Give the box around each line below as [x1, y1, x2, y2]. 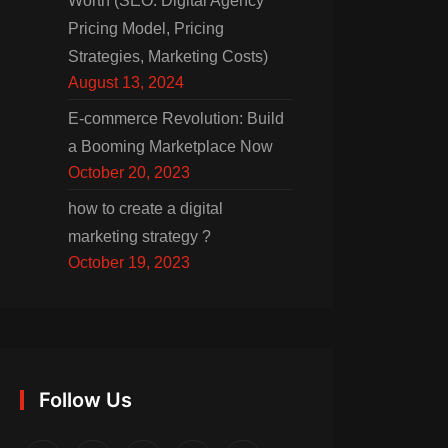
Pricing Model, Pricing [68, 20, 224, 37]
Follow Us [39, 388, 132, 412]
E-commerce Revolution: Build [68, 110, 284, 127]
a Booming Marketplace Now [68, 138, 273, 155]
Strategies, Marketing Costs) [68, 48, 268, 65]
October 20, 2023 [68, 164, 190, 181]
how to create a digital [68, 200, 223, 217]
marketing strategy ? [68, 228, 211, 245]
